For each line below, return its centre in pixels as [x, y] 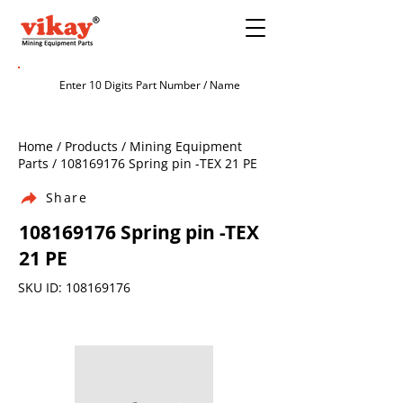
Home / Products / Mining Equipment [130, 146]
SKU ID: [42, 287]
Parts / [39, 163]
